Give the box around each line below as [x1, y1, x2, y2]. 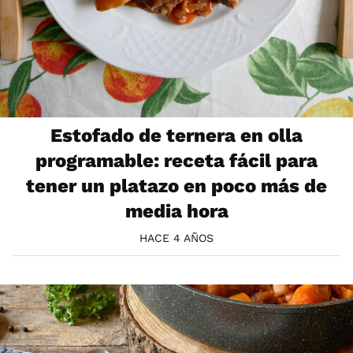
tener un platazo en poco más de [26, 175, 327, 198]
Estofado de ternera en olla [50, 124, 303, 147]
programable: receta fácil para [35, 150, 318, 173]
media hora [124, 200, 229, 223]
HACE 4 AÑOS [139, 231, 214, 244]
